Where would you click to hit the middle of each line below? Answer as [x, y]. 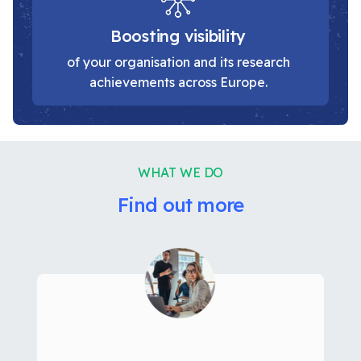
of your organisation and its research [178, 62]
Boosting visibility [178, 35]
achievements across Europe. [178, 82]
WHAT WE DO [180, 172]
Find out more [180, 204]
